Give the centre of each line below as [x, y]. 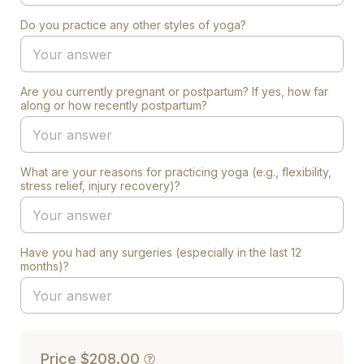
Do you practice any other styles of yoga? [133, 25]
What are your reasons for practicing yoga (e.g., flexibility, [176, 172]
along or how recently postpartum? [114, 105]
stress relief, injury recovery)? [100, 186]
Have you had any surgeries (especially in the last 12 [161, 252]
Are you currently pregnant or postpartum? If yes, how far [174, 91]
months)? [45, 266]
